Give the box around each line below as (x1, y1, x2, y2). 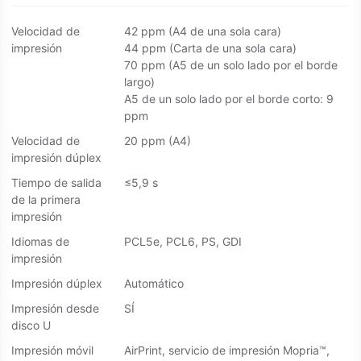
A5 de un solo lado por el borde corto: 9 (124, 92, 334, 106)
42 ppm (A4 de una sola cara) (124, 24, 281, 39)
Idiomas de (11, 234, 69, 249)
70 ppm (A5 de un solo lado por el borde (124, 58, 338, 73)
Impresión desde (11, 301, 99, 316)
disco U (11, 318, 51, 333)
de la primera (11, 193, 81, 207)
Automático (124, 276, 184, 291)
